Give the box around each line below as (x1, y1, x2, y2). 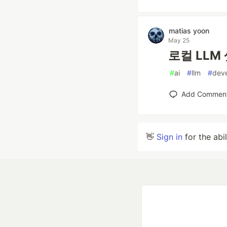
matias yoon (169, 26, 209, 35)
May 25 (168, 36, 190, 44)
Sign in (157, 132, 182, 142)
